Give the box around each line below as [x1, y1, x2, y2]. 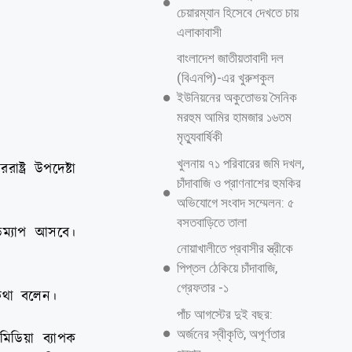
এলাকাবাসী [176, 24, 222, 40]
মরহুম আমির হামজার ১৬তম [176, 109, 291, 125]
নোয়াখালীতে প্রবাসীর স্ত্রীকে [176, 240, 293, 256]
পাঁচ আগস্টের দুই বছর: [176, 306, 273, 322]
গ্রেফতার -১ [176, 280, 229, 295]
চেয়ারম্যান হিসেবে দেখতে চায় [176, 4, 299, 20]
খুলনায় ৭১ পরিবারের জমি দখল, [176, 155, 304, 171]
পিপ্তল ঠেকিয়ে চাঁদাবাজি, [176, 260, 277, 276]
